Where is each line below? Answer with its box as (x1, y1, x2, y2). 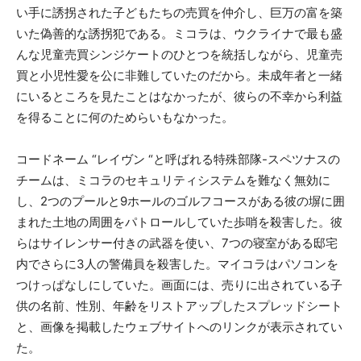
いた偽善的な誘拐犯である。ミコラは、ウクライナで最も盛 (16, 26, 342, 42)
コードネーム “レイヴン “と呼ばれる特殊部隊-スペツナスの (16, 151, 340, 168)
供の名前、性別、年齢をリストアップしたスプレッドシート (16, 298, 342, 314)
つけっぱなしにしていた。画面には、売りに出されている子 (16, 277, 342, 293)
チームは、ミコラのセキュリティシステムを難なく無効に (16, 172, 330, 189)
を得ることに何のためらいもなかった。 (16, 110, 234, 126)
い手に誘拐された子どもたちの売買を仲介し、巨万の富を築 (16, 5, 342, 21)
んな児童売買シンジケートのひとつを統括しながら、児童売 (16, 47, 342, 63)
